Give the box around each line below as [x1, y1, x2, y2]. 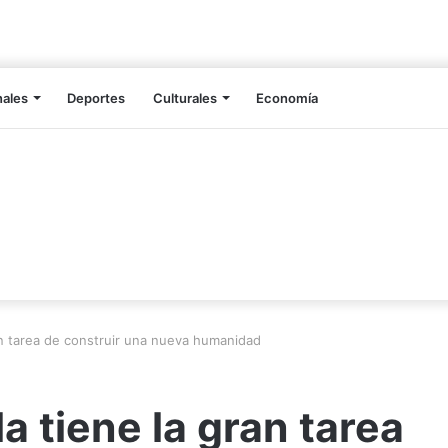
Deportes [67, 90, 125, 107]
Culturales [153, 90, 217, 107]
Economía [256, 90, 318, 107]
